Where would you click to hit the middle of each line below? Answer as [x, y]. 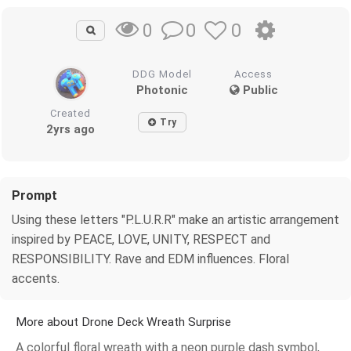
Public [259, 90]
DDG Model [163, 74]
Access [254, 74]
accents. [36, 278]
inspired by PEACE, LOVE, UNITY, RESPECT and [141, 239]
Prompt [34, 195]
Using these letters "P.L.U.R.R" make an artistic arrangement [175, 219]
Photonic [163, 90]
